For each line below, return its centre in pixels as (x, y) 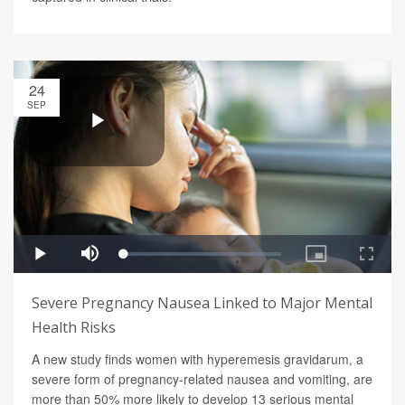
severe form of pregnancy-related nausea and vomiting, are (202, 379)
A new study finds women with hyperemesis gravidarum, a (198, 359)
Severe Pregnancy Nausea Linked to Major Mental (202, 303)
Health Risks (74, 328)
